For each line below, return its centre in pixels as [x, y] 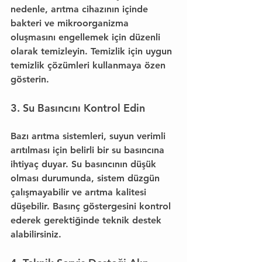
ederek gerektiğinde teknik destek [87, 220]
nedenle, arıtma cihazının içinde [81, 9]
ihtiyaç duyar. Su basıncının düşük [85, 164]
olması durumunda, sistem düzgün [87, 178]
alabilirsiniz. [36, 234]
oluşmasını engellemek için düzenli [87, 37]
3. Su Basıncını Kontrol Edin [78, 108]
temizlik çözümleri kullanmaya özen [89, 65]
